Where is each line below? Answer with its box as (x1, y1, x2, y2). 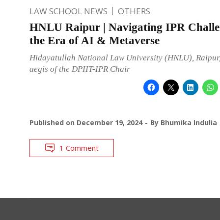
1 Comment (59, 142, 99, 153)
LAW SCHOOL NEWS (29, 5, 108, 17)
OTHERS (118, 5, 150, 17)
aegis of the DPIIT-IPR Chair (29, 64, 130, 74)
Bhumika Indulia (161, 117, 217, 127)
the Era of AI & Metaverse (29, 34, 160, 47)
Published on (29, 117, 77, 127)
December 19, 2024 (77, 117, 142, 127)
